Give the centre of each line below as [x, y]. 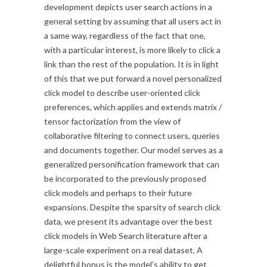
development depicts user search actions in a [128, 7]
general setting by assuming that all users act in [133, 21]
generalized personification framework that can [132, 164]
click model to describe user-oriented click [122, 93]
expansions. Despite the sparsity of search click [132, 207]
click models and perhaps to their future [118, 193]
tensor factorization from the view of [112, 122]
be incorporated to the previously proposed [125, 179]
